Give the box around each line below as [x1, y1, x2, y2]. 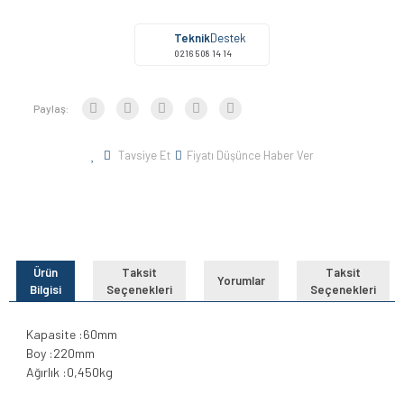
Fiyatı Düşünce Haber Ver [186, 148, 314, 163]
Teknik [174, 31, 210, 46]
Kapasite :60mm [26, 326, 117, 343]
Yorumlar [216, 273, 265, 289]
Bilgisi [29, 281, 61, 297]
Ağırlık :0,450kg [26, 364, 113, 381]
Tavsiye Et [117, 148, 170, 163]
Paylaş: [33, 102, 69, 115]
